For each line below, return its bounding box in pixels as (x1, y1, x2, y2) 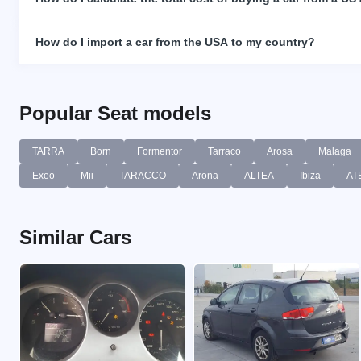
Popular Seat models (19, 102, 211, 124)
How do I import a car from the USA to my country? (35, 35, 315, 48)
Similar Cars (19, 226, 131, 248)
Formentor (137, 145, 182, 157)
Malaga (318, 145, 351, 157)
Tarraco (208, 145, 241, 157)
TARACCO (119, 169, 166, 181)
